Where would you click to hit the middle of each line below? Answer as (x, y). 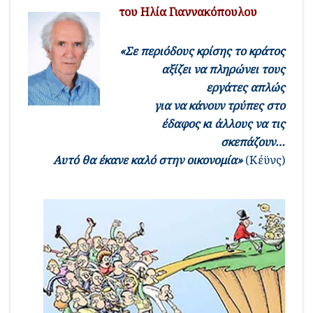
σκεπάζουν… (253, 141)
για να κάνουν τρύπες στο (220, 105)
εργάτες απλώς (246, 87)
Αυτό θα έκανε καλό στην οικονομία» (148, 160)
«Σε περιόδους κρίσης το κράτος (202, 51)
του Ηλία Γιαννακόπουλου (188, 12)
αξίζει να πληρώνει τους (223, 69)
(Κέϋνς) (264, 160)
